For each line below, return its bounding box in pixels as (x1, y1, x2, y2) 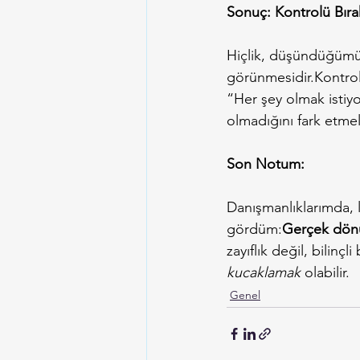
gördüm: (227, 219, 282, 238)
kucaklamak (227, 263, 301, 281)
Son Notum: (227, 154, 305, 173)
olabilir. (301, 263, 350, 281)
